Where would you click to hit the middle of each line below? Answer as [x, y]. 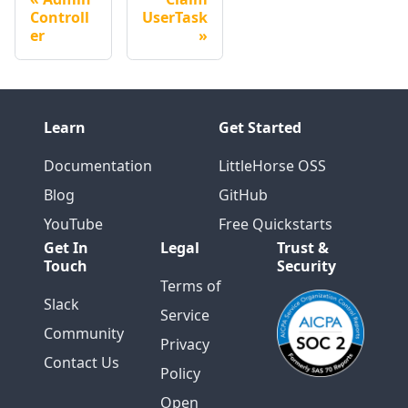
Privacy [185, 344]
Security [306, 266]
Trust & [303, 248]
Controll [60, 17]
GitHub [243, 195]
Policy [180, 373]
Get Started [260, 127]
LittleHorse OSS [272, 166]
